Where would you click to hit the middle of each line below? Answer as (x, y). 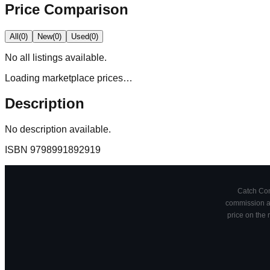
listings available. (68, 57)
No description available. (58, 130)
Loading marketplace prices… (69, 78)
